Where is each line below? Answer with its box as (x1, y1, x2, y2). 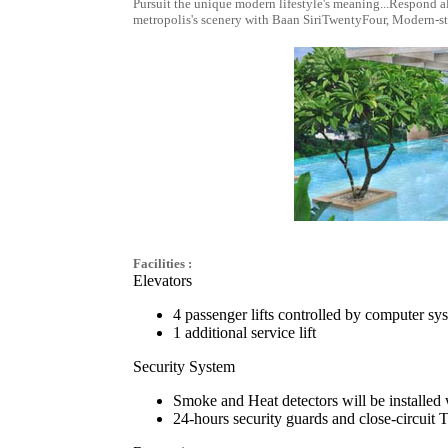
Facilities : (133, 256, 192, 271)
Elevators (133, 272, 192, 289)
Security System (133, 358, 235, 375)
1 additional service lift (173, 324, 316, 341)
